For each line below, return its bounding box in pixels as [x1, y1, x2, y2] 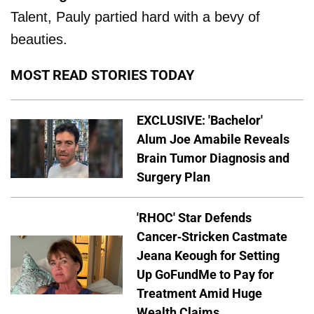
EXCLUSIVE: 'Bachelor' [137, 112, 263, 128]
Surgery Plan [137, 169, 210, 184]
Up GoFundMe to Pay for [137, 266, 274, 282]
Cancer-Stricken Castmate [137, 228, 287, 244]
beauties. [11, 32, 67, 47]
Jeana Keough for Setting [137, 247, 280, 263]
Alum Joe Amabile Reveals [137, 131, 289, 146]
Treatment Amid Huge [137, 285, 262, 301]
